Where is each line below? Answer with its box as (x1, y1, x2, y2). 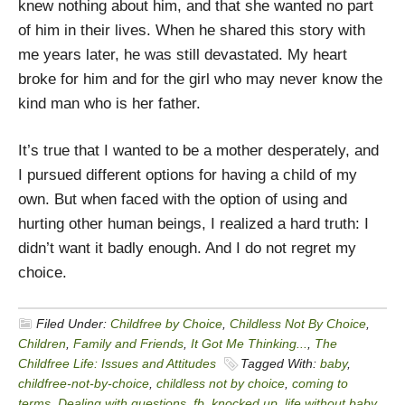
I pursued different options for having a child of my (18, 166, 357, 184)
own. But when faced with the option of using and (18, 191, 347, 208)
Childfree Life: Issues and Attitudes (18, 356, 216, 371)
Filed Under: (36, 316, 110, 331)
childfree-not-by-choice (18, 376, 149, 391)
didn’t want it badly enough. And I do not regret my (18, 240, 356, 257)
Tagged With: (240, 356, 320, 371)
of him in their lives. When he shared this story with (18, 22, 365, 39)
